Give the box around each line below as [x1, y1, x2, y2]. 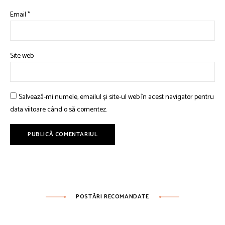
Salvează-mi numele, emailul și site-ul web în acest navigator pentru [19, 91, 214, 103]
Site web [10, 50, 34, 62]
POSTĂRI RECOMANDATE [76, 191, 149, 201]
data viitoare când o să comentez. [10, 103, 107, 116]
